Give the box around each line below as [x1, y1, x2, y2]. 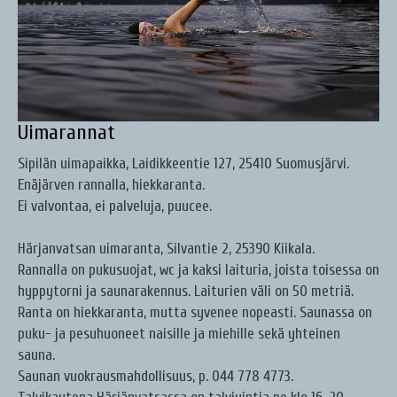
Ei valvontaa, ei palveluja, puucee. [18, 198, 212, 215]
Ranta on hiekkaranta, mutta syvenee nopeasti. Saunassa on [18, 304, 372, 322]
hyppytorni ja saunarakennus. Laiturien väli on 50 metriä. [18, 283, 354, 300]
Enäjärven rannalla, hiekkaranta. [18, 176, 205, 194]
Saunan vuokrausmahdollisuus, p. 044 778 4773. [18, 368, 293, 385]
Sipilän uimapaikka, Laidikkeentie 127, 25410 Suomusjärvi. [18, 155, 349, 173]
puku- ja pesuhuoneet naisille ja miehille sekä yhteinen [18, 325, 340, 343]
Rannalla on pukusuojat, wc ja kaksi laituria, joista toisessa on [18, 261, 379, 279]
